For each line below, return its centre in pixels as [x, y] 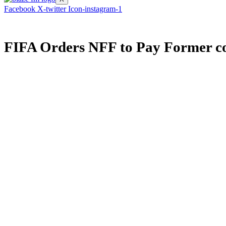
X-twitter [52, 9]
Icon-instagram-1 [95, 9]
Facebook [20, 9]
